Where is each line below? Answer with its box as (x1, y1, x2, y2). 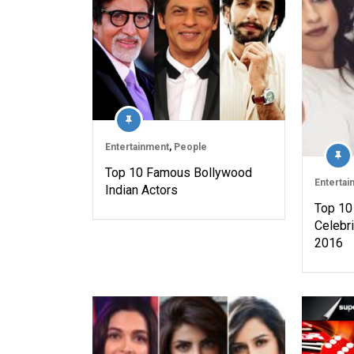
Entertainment (105, 141, 169, 153)
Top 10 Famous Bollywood (105, 165, 252, 181)
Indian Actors (105, 183, 178, 198)
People (174, 141, 207, 153)
